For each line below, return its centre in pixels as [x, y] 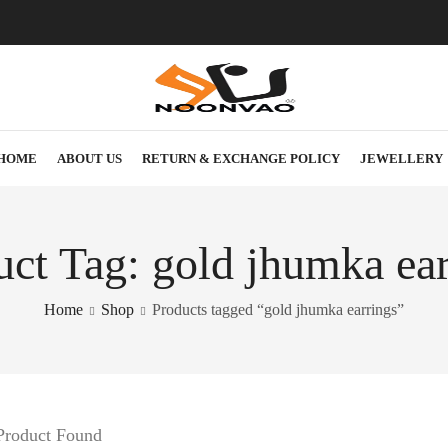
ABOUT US [89, 158]
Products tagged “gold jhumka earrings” [278, 309]
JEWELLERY [401, 158]
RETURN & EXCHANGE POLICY [240, 158]
